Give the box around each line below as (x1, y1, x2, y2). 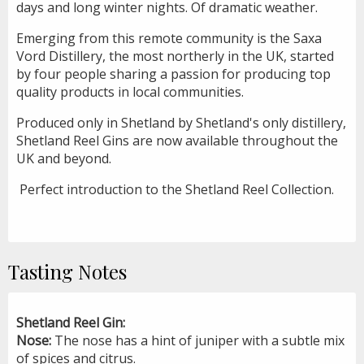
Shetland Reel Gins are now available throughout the (16, 131, 338, 149)
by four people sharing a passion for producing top (16, 64, 331, 83)
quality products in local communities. (16, 82, 244, 101)
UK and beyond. (16, 149, 111, 167)
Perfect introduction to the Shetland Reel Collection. (16, 180, 337, 198)
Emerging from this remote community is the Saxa (16, 28, 322, 47)
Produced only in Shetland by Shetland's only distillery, (16, 113, 346, 132)
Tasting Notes (8, 258, 127, 284)
